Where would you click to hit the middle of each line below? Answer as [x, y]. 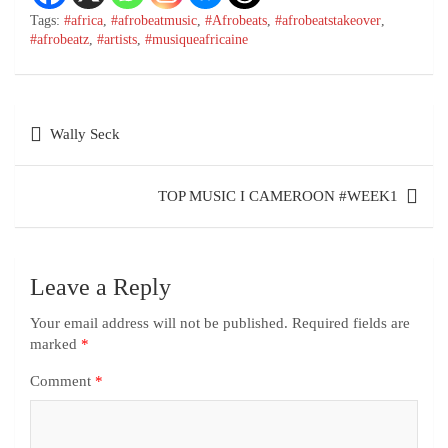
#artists [117, 40]
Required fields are [351, 323]
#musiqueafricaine [196, 40]
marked [55, 344]
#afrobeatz [59, 40]
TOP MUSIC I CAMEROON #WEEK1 [278, 196]
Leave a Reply [100, 287]
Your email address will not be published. [159, 323]
